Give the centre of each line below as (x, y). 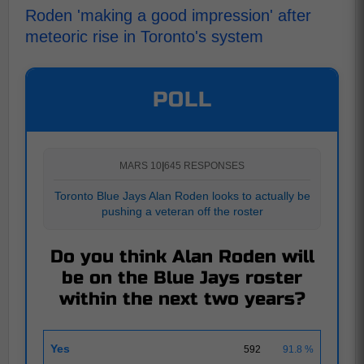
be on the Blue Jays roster (182, 278)
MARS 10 (141, 166)
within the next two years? (182, 299)
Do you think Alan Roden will (182, 257)
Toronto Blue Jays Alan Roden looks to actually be (182, 196)
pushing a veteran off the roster (182, 211)
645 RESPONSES (204, 166)
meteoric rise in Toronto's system (144, 37)
